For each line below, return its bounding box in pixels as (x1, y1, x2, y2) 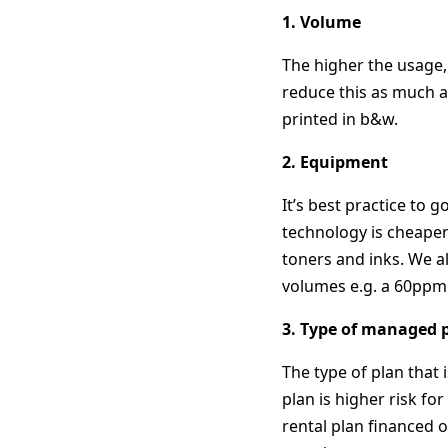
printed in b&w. (282, 108, 398, 130)
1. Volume (282, 11, 361, 33)
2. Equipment (282, 151, 388, 173)
